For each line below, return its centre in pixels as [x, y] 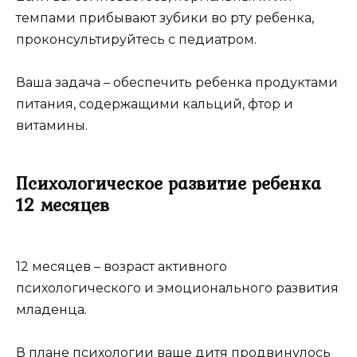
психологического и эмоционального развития [177, 288]
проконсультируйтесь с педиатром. [136, 40]
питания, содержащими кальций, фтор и [155, 104]
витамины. [52, 126]
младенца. [51, 310]
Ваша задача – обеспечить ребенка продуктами [177, 83]
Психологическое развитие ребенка [169, 184]
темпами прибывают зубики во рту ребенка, [165, 18]
